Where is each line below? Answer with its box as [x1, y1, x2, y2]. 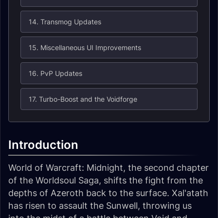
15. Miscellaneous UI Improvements [29, 43, 141, 52]
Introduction [8, 138, 78, 152]
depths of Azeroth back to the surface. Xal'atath [8, 188, 208, 198]
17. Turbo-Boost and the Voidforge [29, 95, 137, 103]
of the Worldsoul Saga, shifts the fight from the [8, 175, 203, 185]
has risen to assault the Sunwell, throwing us [8, 200, 192, 211]
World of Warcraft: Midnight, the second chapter [8, 163, 209, 173]
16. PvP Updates [29, 69, 82, 77]
